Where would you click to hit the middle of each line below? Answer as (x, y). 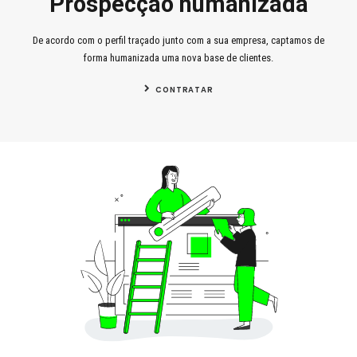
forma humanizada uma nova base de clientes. (178, 58)
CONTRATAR (184, 90)
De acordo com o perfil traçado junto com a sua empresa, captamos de (178, 40)
